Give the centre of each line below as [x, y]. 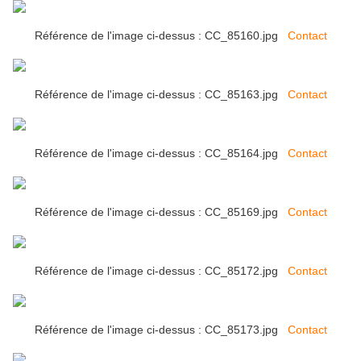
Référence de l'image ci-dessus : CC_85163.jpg [161, 95]
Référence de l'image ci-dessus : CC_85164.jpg [161, 154]
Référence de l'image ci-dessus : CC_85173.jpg [161, 330]
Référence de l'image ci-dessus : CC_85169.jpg [161, 212]
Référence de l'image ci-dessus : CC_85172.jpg [161, 271]
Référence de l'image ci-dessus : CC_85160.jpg [161, 36]
